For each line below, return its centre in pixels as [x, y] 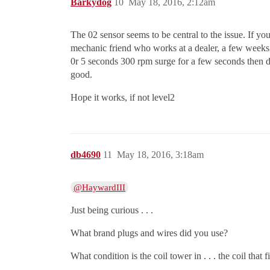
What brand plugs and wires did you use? [149, 233]
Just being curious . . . [112, 210]
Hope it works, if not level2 [123, 98]
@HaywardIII [100, 188]
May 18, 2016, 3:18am [160, 155]
